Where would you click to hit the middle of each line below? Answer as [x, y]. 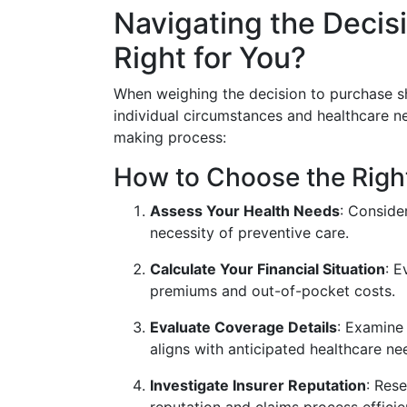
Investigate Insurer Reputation [258, 385]
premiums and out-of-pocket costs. [273, 291]
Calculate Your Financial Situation [268, 269]
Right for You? [210, 58]
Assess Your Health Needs [245, 211]
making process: [170, 137]
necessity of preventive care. [249, 233]
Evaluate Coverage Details [243, 327]
